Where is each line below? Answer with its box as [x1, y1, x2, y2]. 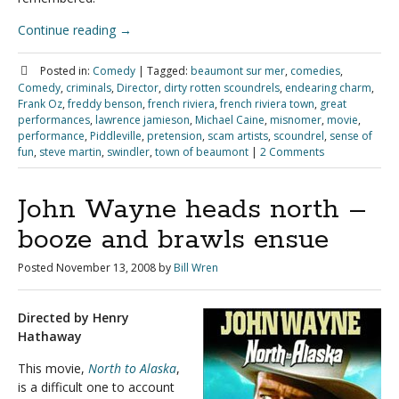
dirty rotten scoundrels [164, 80, 280, 95]
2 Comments [260, 144, 324, 159]
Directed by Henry [18, 309, 129, 326]
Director [117, 80, 159, 95]
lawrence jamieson [95, 112, 190, 127]
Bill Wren [174, 260, 218, 275]
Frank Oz [18, 96, 62, 111]
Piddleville [90, 128, 142, 143]
